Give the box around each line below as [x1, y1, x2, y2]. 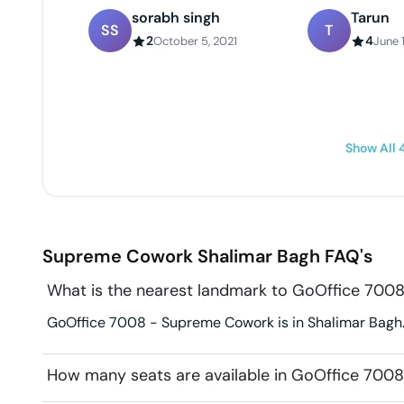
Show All [345, 140, 399, 157]
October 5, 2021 [153, 33, 237, 50]
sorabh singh [132, 8, 220, 28]
